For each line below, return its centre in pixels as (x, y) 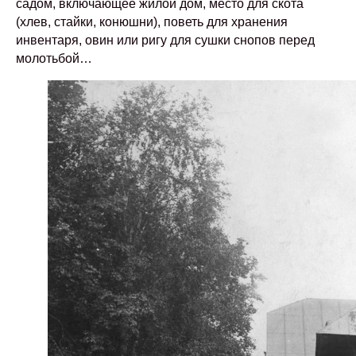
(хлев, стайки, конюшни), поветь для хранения (152, 22)
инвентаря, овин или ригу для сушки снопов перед (165, 40)
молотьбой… (54, 58)
